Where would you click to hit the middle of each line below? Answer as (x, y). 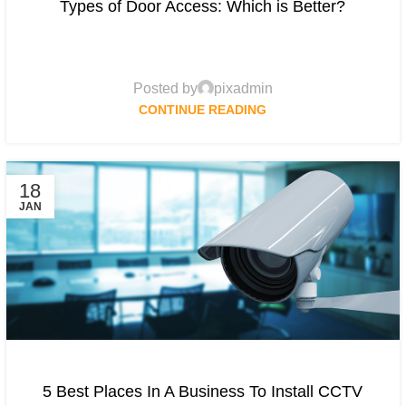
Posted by (165, 88)
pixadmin (243, 88)
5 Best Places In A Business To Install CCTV (203, 392)
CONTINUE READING (203, 109)
